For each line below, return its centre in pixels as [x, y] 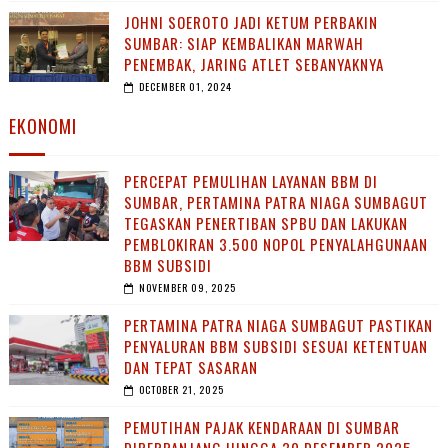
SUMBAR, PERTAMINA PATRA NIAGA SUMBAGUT [275, 202]
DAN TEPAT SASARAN [190, 367]
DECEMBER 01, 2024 [185, 87]
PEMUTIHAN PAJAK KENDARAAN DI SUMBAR [261, 427]
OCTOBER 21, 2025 [181, 390]
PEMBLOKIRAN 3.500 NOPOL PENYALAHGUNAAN [275, 244]
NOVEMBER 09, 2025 [187, 288]
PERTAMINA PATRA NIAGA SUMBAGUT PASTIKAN [278, 325]
